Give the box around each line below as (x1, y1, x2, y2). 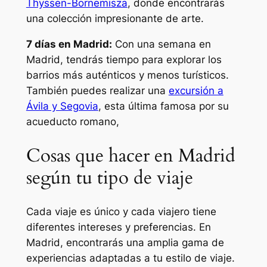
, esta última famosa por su (98, 100, 229, 112)
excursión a (168, 84, 223, 97)
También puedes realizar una (26, 84, 169, 97)
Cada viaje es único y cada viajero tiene (26, 206, 216, 218)
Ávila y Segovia (26, 100, 98, 112)
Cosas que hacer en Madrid (26, 142, 235, 168)
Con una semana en (111, 38, 211, 50)
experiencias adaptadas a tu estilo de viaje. (26, 252, 235, 265)
